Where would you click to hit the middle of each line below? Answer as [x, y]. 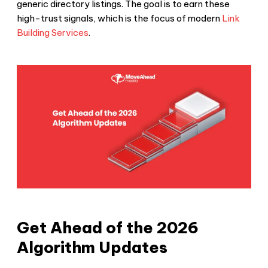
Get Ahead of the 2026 [108, 228]
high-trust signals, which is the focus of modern [118, 18]
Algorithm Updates [92, 248]
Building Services [53, 32]
